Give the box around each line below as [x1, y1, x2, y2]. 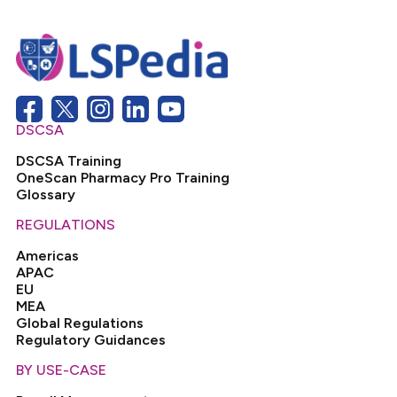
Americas [16, 247, 80, 265]
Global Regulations [16, 315, 144, 332]
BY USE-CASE [16, 362, 107, 379]
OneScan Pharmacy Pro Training [16, 169, 230, 187]
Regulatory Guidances [16, 331, 167, 349]
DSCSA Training [16, 152, 122, 170]
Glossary [16, 186, 76, 204]
